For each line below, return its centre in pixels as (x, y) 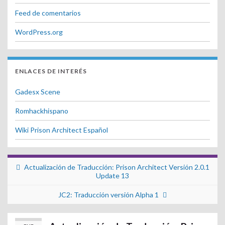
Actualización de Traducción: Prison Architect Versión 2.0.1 (117, 167)
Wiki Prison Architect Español (62, 130)
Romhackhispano (42, 110)
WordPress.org (39, 32)
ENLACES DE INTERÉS (51, 71)
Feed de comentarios (48, 13)
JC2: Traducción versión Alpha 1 (108, 194)
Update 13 (113, 175)
